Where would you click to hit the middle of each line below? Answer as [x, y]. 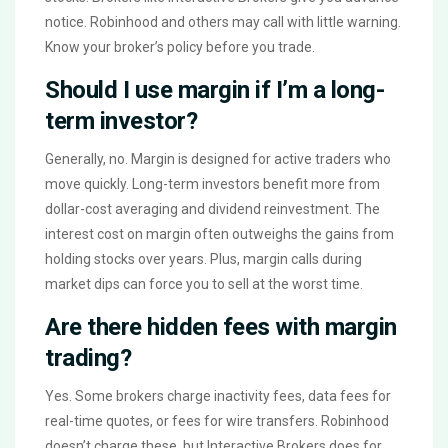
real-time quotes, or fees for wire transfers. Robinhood [217, 420]
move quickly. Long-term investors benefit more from [212, 183]
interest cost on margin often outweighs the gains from [219, 233]
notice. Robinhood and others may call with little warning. [223, 21]
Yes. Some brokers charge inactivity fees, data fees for [218, 395]
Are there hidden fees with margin [221, 326]
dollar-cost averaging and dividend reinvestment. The [212, 208]
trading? [88, 357]
